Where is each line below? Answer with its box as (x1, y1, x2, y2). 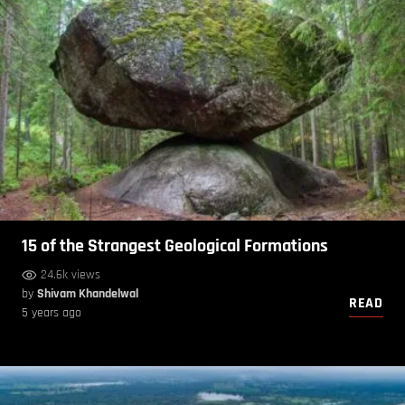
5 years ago (22, 304, 81, 321)
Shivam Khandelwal (37, 285, 138, 302)
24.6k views (41, 266, 100, 283)
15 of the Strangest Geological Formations (22, 233, 328, 258)
